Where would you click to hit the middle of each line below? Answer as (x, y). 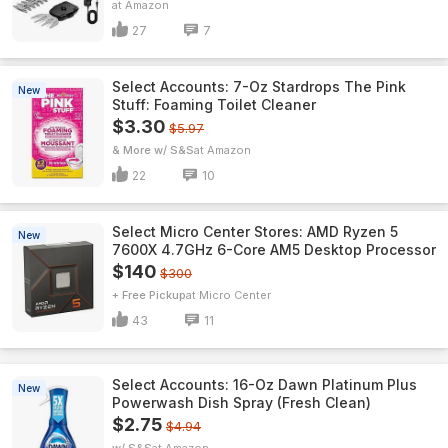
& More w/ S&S (153, 150)
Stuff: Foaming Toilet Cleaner (214, 104)
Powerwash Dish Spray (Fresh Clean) (241, 402)
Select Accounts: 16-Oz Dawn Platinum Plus (264, 384)
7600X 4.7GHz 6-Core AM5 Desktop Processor (274, 249)
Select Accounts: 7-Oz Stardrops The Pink (259, 86)
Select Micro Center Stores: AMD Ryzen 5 (255, 231)
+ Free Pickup (149, 295)
